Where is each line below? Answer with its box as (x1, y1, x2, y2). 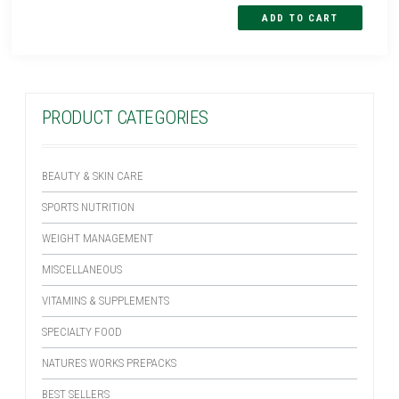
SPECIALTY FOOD (41, 324, 122, 338)
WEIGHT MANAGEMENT (41, 231, 153, 245)
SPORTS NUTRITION (41, 199, 134, 214)
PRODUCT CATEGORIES (41, 105, 208, 128)
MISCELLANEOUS (41, 262, 122, 276)
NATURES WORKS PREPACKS (41, 355, 176, 370)
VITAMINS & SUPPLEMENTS (41, 293, 169, 307)
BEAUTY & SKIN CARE (41, 168, 143, 183)
